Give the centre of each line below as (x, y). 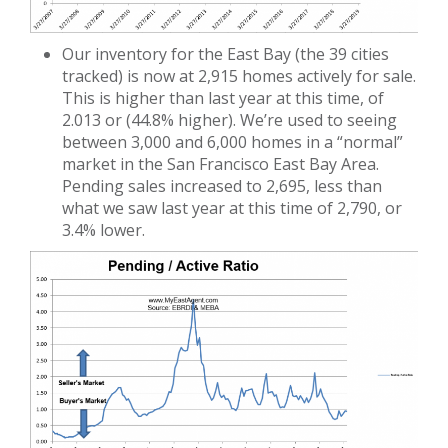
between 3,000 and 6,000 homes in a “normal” (232, 141)
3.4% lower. (103, 229)
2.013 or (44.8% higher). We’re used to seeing (229, 119)
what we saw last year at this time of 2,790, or (232, 207)
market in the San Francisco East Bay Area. (220, 163)
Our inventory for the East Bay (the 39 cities (225, 53)
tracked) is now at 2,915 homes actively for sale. (239, 75)
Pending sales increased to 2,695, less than (222, 185)
